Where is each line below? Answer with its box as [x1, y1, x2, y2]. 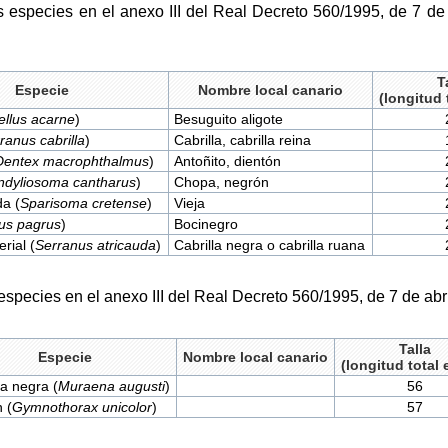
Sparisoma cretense [20, 195, 148, 212]
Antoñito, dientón [174, 153, 282, 170]
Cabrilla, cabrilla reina [174, 132, 312, 149]
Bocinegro [174, 216, 239, 233]
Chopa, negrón [174, 174, 270, 191]
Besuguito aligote [174, 111, 284, 128]
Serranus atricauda [35, 237, 157, 254]
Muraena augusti [57, 378, 165, 395]
